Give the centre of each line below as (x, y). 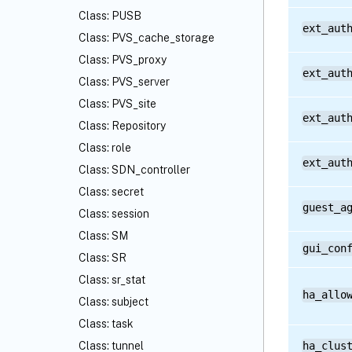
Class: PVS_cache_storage (147, 38)
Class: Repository (122, 126)
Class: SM (103, 236)
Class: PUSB (110, 16)
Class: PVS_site (117, 104)
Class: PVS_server (124, 82)
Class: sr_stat (112, 280)
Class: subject (114, 302)
